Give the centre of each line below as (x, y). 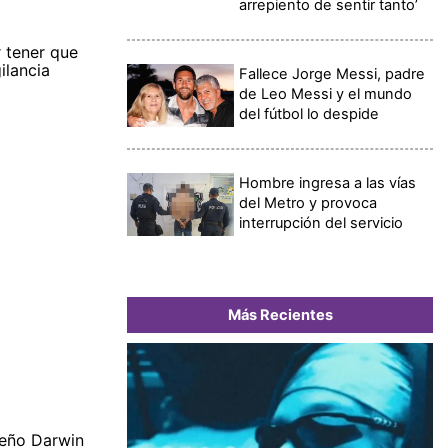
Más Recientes (280, 314)
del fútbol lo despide (309, 113)
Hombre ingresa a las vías (328, 182)
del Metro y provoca (308, 202)
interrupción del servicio (321, 222)
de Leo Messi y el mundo (326, 93)
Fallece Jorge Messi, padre (332, 73)
